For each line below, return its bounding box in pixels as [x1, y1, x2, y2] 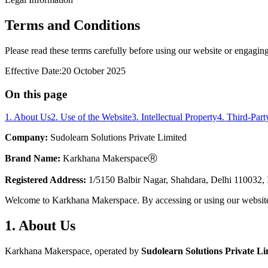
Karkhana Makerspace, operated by [5, 246, 141, 257]
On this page [5, 87, 67, 100]
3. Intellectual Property [132, 112, 217, 123]
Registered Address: [5, 175, 86, 185]
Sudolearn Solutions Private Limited [48, 132, 187, 143]
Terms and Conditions [5, 17, 140, 33]
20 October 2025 [62, 65, 126, 76]
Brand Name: [5, 153, 60, 164]
